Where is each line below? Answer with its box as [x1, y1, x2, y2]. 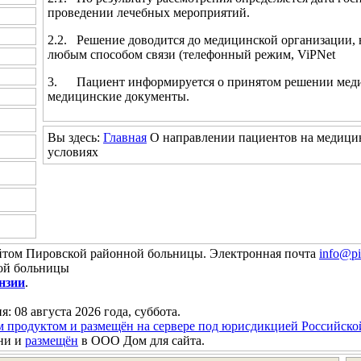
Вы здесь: [48, 130, 103, 144]
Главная [103, 130, 147, 144]
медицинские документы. [48, 89, 189, 103]
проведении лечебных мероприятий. [48, 5, 250, 19]
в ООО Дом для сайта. [78, 334, 205, 347]
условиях [48, 144, 98, 159]
